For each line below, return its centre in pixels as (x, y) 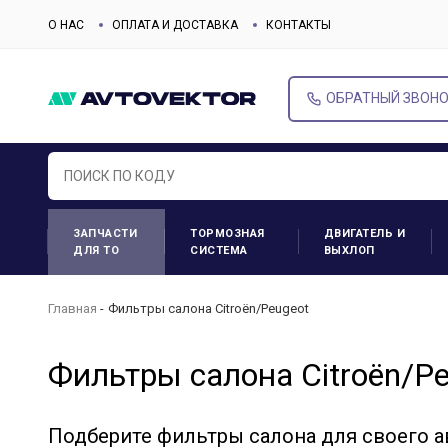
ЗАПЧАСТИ (105, 233)
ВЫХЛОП (349, 250)
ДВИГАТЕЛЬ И (364, 233)
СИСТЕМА (219, 250)
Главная (72, 308)
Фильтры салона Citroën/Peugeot (208, 308)
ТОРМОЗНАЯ (227, 233)
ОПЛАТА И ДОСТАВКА (175, 24)
